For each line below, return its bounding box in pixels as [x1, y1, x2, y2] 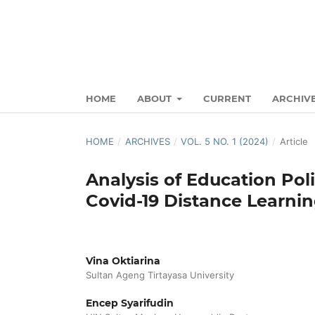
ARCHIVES [124, 135, 170, 147]
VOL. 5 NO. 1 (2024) [181, 135, 269, 147]
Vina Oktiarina [86, 254, 160, 267]
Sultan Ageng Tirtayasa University [86, 269, 234, 281]
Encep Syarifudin [86, 296, 174, 309]
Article [279, 135, 308, 147]
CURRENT [203, 92, 252, 104]
